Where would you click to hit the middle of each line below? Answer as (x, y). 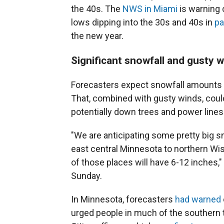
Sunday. (86, 176)
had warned (198, 199)
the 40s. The (97, 9)
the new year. (97, 36)
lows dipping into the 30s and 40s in (143, 22)
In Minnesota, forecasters (123, 199)
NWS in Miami (150, 9)
